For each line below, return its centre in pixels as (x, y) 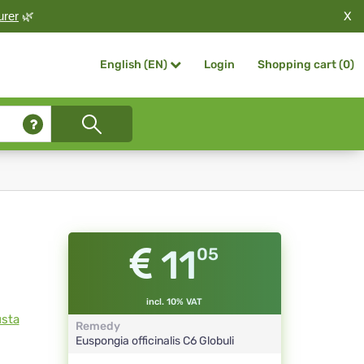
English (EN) (134, 65)
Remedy (97, 327)
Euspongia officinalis (129, 341)
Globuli (216, 341)
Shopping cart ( (300, 65)
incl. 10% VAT (175, 302)
